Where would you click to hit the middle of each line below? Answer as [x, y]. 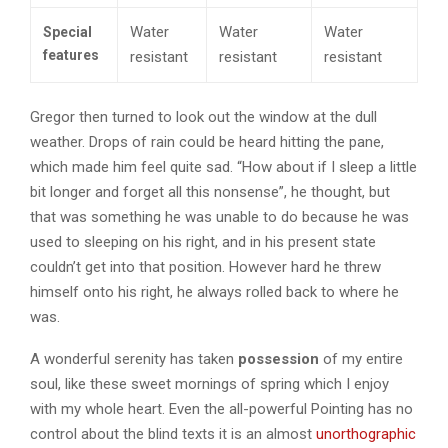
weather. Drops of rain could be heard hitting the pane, [207, 141]
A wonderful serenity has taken [134, 358]
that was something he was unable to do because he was [219, 216]
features [71, 54]
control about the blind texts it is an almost [173, 433]
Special [67, 31]
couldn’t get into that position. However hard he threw [205, 266]
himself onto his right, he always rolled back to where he [214, 291]
